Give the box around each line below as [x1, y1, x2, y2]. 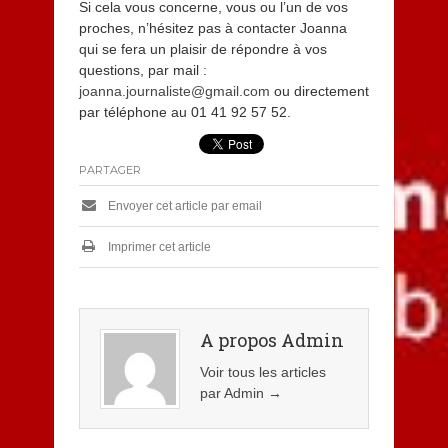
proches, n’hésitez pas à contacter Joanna [78, 20, 347, 37]
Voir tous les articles [199, 364, 326, 381]
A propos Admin [199, 328, 344, 353]
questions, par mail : [78, 62, 207, 79]
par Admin [199, 385, 268, 402]
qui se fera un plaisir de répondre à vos [78, 41, 327, 58]
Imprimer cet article [104, 240, 211, 255]
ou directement [269, 83, 369, 100]
